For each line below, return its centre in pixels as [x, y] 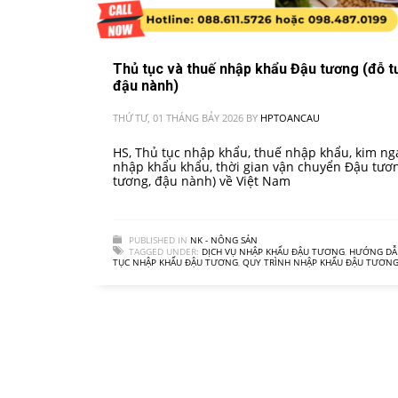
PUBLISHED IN [158, 240]
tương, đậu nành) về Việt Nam [202, 181]
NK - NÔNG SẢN [224, 240]
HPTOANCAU [290, 118]
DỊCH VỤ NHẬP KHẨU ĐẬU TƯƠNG [273, 252]
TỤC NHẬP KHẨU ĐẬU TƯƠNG [175, 263]
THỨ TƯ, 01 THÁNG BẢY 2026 [178, 118]
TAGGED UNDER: [164, 252]
